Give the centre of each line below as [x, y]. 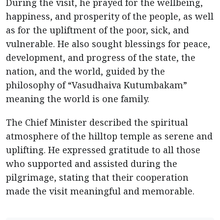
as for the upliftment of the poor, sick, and [97, 30]
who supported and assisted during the [92, 164]
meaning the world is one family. [78, 99]
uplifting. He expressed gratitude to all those [103, 150]
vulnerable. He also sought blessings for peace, [108, 44]
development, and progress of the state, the [101, 57]
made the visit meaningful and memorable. [100, 191]
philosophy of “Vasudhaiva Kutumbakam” [96, 85]
